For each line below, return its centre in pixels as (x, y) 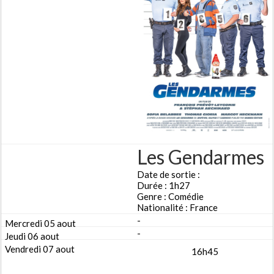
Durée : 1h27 (164, 186)
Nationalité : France (177, 208)
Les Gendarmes (201, 157)
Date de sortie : (168, 175)
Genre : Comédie (170, 197)
